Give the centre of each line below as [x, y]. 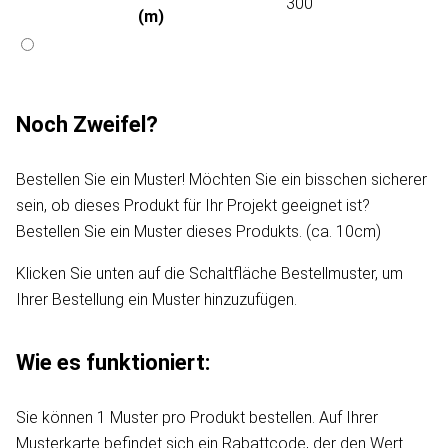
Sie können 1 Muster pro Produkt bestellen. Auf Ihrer [197, 418]
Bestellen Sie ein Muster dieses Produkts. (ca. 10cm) [198, 232]
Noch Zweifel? [87, 125]
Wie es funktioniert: [113, 363]
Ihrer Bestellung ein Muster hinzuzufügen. [156, 300]
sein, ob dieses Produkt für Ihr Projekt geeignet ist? [193, 206]
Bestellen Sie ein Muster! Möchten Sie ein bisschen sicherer [221, 180]
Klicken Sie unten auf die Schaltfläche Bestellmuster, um [209, 274]
